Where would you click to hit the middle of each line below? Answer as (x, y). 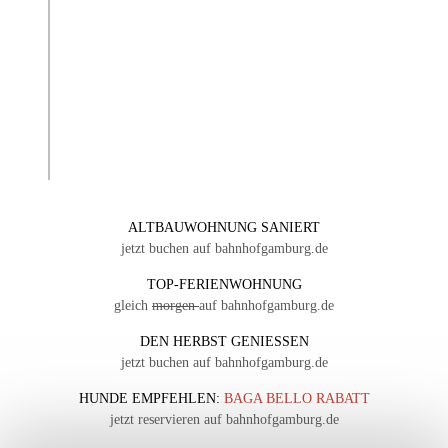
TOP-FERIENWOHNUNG (224, 285)
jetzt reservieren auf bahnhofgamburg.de (224, 420)
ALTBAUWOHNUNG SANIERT (224, 228)
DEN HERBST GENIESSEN (219, 342)
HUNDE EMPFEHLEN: (151, 399)
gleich (133, 306)
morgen (175, 306)
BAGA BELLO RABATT (296, 399)
